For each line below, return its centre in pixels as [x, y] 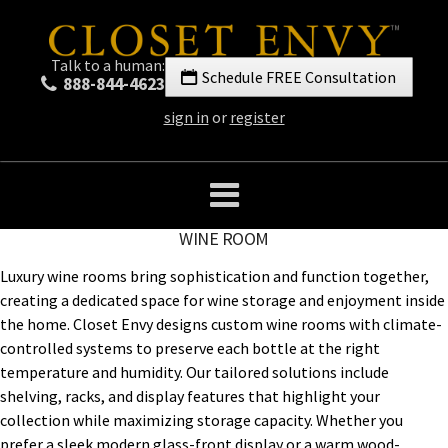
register [257, 116]
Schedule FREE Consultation [298, 76]
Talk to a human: [108, 64]
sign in [186, 116]
